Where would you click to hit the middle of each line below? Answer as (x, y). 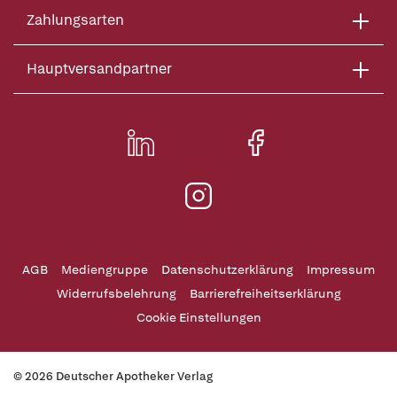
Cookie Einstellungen (198, 317)
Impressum (341, 269)
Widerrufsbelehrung (116, 293)
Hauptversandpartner (99, 69)
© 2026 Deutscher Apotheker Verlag (113, 376)
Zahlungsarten (75, 20)
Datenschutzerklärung (227, 269)
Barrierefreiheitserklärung (265, 293)
